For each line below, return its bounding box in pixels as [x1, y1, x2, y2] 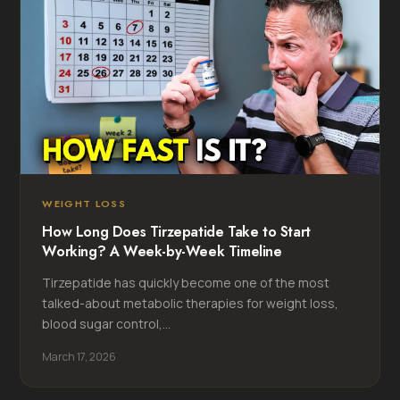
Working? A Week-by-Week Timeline [42, 240, 282, 262]
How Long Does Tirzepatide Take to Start [42, 221, 311, 242]
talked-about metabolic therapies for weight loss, [42, 294, 339, 312]
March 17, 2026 [42, 348, 117, 364]
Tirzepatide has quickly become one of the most [42, 273, 330, 291]
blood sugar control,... [42, 314, 171, 332]
